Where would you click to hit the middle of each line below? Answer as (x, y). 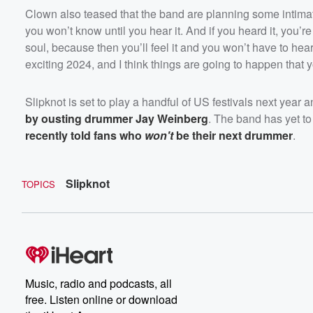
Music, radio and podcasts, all (99, 283)
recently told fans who (85, 135)
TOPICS (38, 184)
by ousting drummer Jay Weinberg (117, 118)
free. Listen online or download (101, 299)
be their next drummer (234, 135)
